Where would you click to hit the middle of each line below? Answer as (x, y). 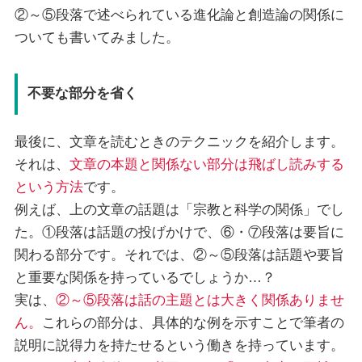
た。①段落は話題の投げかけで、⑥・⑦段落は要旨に (179, 232)
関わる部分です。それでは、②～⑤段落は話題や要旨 (179, 255)
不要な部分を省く (82, 93)
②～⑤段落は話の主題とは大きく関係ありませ (200, 300)
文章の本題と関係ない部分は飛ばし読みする (206, 164)
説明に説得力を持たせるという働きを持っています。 (179, 345)
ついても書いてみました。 (97, 37)
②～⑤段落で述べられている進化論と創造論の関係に (179, 15)
